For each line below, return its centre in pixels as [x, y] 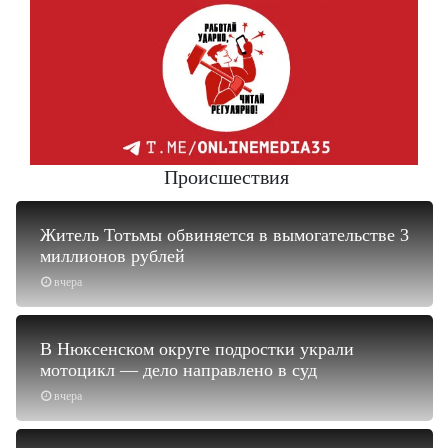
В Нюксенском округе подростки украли [197, 348]
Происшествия [226, 176]
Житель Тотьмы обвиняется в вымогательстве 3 [224, 234]
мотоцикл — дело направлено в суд [178, 369]
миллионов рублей [112, 255]
